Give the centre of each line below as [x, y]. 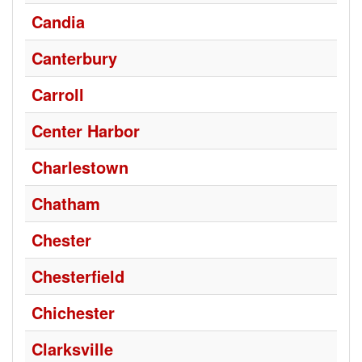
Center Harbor [86, 130]
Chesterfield [78, 276]
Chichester [73, 312]
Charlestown [80, 167]
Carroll [58, 94]
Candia [58, 21]
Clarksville [72, 349]
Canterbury [74, 58]
